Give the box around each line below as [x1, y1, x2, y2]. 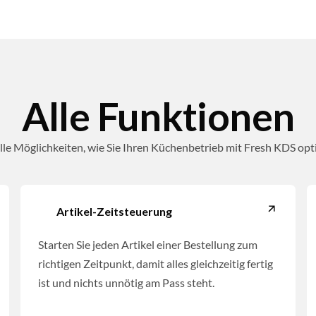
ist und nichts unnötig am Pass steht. [38, 276, 215, 290]
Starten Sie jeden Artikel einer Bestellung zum [38, 238, 258, 252]
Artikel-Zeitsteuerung [56, 205, 173, 219]
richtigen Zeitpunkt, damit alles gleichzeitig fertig [38, 257, 274, 271]
